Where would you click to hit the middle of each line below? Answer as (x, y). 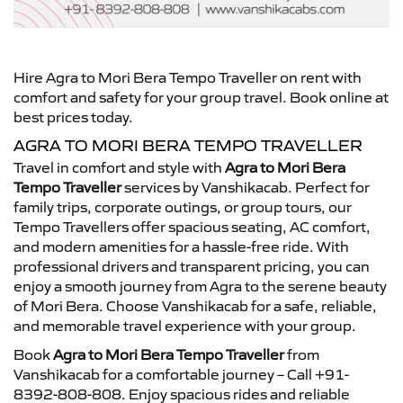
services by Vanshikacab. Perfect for (246, 187)
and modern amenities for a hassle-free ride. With (181, 246)
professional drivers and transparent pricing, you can (192, 266)
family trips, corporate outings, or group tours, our (183, 206)
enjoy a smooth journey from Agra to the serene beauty (200, 286)
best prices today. (73, 116)
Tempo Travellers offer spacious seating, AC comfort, (192, 226)
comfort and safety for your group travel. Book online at (201, 97)
